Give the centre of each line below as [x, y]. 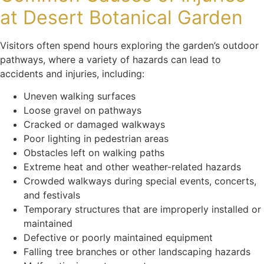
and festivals [52, 195]
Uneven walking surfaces [80, 96]
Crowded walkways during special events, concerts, [140, 181]
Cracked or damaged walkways [94, 125]
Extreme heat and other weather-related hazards [134, 167]
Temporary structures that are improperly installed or [142, 209]
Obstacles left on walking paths [94, 153]
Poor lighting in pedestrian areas [96, 139]
